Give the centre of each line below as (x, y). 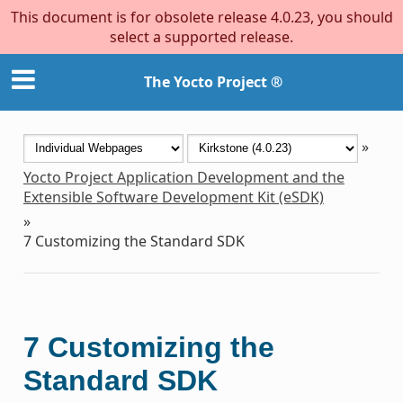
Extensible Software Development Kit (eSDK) (173, 197)
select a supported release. (201, 37)
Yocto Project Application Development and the (184, 177)
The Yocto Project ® (213, 82)
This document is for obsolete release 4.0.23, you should (201, 17)
